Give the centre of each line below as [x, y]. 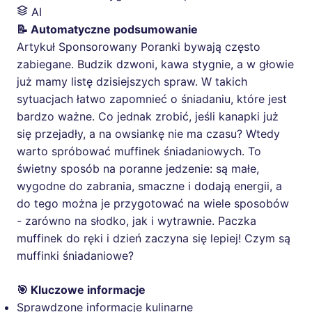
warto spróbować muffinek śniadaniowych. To [139, 151]
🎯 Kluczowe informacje [81, 290]
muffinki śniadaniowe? [75, 256]
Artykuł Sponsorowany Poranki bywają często [139, 47]
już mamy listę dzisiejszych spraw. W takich [132, 82]
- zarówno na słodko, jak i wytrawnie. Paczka [136, 221]
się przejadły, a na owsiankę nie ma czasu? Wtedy [148, 134]
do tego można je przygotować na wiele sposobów [153, 204]
